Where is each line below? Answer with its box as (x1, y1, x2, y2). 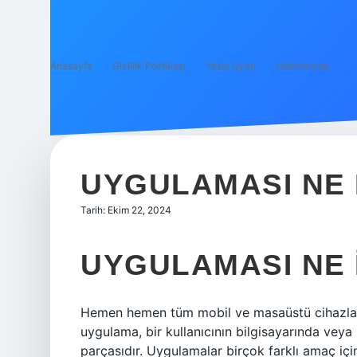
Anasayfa (50, 60, 92, 72)
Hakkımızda (276, 60, 329, 72)
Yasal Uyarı (206, 60, 256, 72)
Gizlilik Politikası (112, 60, 186, 72)
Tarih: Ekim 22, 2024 (80, 204, 171, 216)
